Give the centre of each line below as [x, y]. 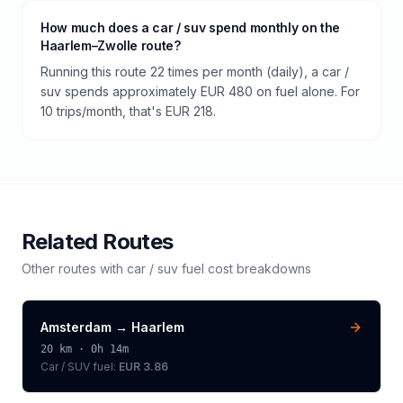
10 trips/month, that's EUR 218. [128, 111]
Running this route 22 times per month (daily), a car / [195, 72]
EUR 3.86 [143, 367]
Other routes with [74, 269]
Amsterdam [76, 327]
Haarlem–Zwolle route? [111, 45]
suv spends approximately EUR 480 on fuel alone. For [200, 91]
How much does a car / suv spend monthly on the [190, 27]
